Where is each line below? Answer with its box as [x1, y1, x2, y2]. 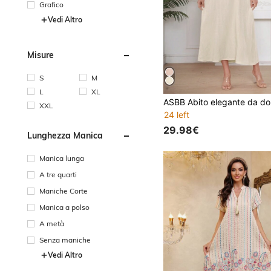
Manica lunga [39, 153, 84, 163]
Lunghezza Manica [27, 129, 103, 141]
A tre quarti [39, 169, 77, 179]
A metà [39, 218, 64, 228]
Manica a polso [39, 202, 90, 212]
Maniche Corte [39, 186, 88, 195]
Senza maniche [39, 235, 91, 244]
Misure [27, 49, 54, 60]
